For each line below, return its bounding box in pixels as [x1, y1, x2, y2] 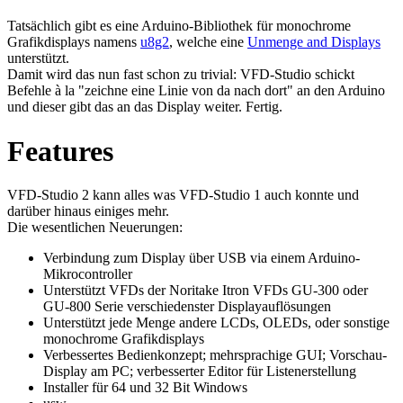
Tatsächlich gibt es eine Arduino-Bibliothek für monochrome [7, 18, 351, 34]
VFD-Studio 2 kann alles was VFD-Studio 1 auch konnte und [7, 187, 359, 203]
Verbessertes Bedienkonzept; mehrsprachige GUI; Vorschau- [43, 347, 387, 363]
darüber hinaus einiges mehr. [7, 203, 169, 219]
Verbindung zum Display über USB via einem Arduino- [43, 250, 360, 266]
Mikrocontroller [43, 266, 132, 282]
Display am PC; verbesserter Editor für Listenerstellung [43, 363, 356, 380]
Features [7, 134, 113, 167]
